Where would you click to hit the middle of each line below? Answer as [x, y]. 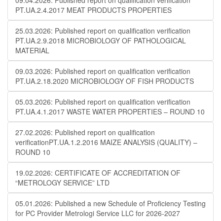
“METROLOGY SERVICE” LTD [62, 183]
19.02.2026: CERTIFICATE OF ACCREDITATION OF [98, 173]
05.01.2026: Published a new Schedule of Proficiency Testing [110, 203]
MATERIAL [32, 50]
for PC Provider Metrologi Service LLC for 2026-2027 [98, 213]
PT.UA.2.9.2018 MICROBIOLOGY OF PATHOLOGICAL [101, 40]
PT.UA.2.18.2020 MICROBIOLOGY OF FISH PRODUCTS [105, 81]
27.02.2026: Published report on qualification [85, 132]
